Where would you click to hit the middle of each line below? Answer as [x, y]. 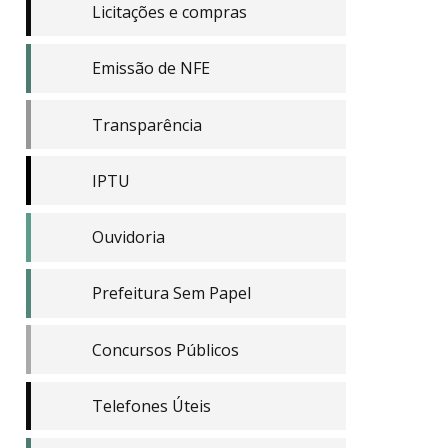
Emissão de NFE [150, 68]
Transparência [146, 124]
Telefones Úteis [151, 405]
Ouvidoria [128, 237]
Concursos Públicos [165, 349]
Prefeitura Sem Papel [171, 293]
